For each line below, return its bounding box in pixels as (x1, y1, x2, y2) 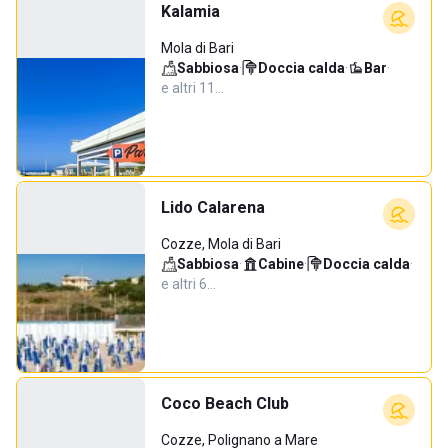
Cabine (258, 256, 304, 272)
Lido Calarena (161, 198, 265, 217)
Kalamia (161, 2, 220, 21)
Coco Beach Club (161, 394, 289, 413)
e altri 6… (161, 276, 216, 292)
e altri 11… (161, 80, 224, 96)
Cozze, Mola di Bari (161, 236, 281, 252)
